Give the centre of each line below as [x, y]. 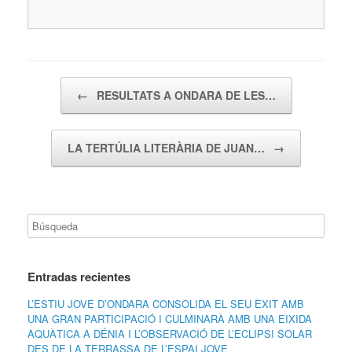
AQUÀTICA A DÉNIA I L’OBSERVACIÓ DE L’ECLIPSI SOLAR [170, 333]
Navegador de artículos [80, 84]
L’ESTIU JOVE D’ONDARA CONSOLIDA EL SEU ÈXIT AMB [166, 303]
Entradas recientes [79, 276]
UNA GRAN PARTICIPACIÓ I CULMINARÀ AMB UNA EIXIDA [170, 318]
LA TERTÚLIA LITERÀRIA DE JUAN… [168, 147]
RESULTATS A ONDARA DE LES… [184, 95]
